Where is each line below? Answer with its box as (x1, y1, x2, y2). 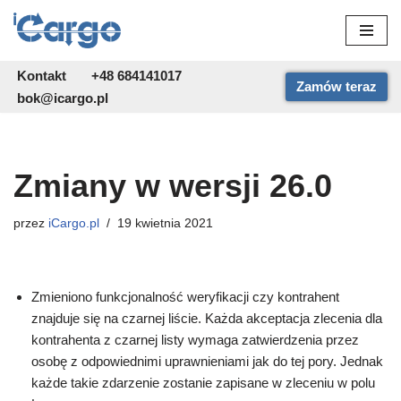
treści (13, 83, 46, 98)
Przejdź (13, 40, 58, 55)
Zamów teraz (296, 79, 377, 95)
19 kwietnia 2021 (117, 217, 213, 231)
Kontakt (17, 68, 66, 84)
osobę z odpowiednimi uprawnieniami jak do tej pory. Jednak (31, 354, 383, 370)
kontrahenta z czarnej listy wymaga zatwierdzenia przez (31, 332, 359, 348)
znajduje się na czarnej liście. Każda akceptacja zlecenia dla (31, 311, 382, 327)
